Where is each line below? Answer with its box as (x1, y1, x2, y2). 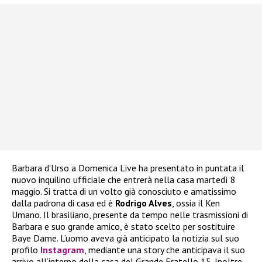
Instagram (40, 243, 84, 256)
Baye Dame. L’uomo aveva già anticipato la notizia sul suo (12, 232, 239, 244)
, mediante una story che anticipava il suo (84, 243, 245, 256)
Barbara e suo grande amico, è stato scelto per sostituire (12, 220, 235, 232)
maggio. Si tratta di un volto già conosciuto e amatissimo (12, 185, 236, 197)
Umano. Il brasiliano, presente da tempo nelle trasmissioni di (12, 208, 248, 220)
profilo (12, 243, 40, 256)
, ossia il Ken (172, 196, 220, 209)
